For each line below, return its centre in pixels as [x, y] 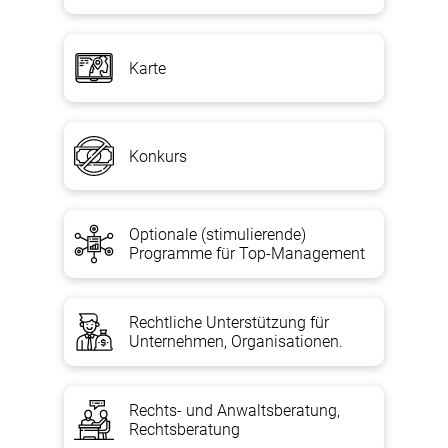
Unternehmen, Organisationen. [236, 341]
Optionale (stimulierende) [217, 234]
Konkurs [158, 156]
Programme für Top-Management [247, 253]
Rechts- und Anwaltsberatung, [234, 410]
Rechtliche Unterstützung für [229, 322]
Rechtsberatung [184, 429]
